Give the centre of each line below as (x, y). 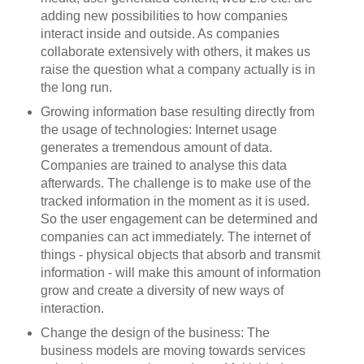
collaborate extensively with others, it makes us (175, 51)
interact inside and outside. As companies (160, 33)
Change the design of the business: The (155, 332)
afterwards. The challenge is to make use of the (175, 183)
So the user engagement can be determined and (179, 219)
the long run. (76, 87)
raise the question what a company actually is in (178, 69)
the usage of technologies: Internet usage (158, 129)
